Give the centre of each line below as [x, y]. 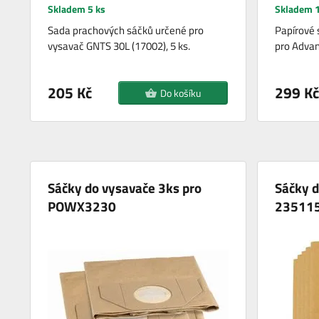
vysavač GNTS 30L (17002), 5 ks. [119, 46]
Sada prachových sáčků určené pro [126, 31]
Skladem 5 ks [77, 9]
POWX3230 [82, 206]
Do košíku [180, 93]
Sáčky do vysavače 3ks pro [125, 188]
